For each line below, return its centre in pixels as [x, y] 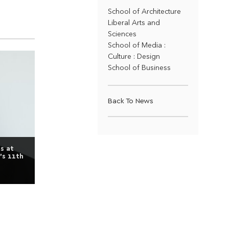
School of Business [139, 68]
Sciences [122, 34]
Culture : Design [134, 56]
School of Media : [136, 45]
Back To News [130, 100]
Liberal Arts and [134, 23]
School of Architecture [144, 12]
